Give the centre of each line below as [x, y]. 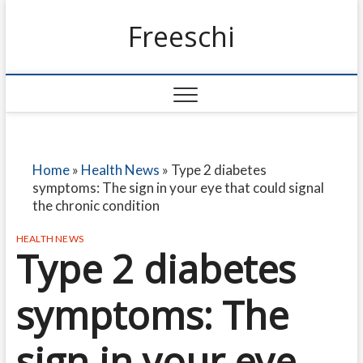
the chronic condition [96, 205]
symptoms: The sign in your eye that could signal [178, 188]
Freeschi [181, 36]
